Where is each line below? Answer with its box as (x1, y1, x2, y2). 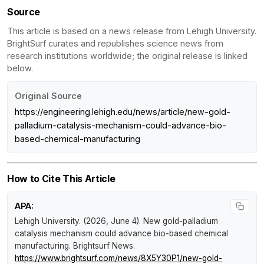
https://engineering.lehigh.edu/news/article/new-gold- (15, 106, 230, 117)
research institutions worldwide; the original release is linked (7, 50, 247, 61)
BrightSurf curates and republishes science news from (7, 38, 223, 48)
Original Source (15, 90, 82, 101)
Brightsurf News (73, 240, 133, 250)
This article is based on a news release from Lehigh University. (7, 25, 256, 36)
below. (7, 62, 33, 73)
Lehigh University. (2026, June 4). (15, 216, 143, 226)
